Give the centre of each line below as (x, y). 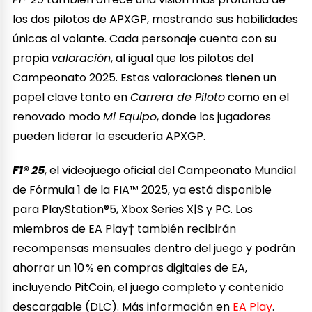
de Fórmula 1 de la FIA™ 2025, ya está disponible (142, 189)
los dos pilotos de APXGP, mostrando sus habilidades (156, 19)
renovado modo (58, 116)
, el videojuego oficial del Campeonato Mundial (171, 170)
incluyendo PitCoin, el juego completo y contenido (149, 287)
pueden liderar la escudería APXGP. (109, 136)
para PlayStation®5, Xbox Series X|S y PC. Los (133, 209)
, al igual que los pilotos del (182, 58)
